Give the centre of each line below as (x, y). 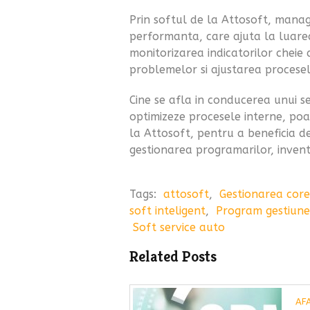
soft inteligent (167, 210)
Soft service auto (179, 227)
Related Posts (173, 256)
